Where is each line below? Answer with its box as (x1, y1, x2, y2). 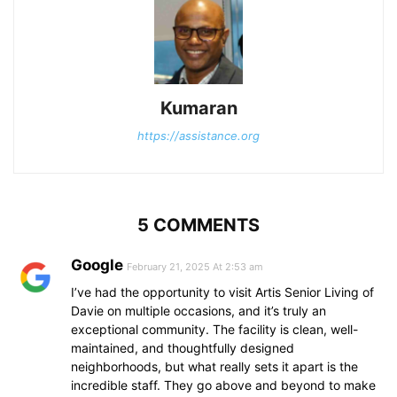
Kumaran (160, 97, 237, 119)
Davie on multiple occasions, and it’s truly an (71, 302, 326, 318)
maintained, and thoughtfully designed (71, 339, 294, 355)
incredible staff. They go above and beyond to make (71, 377, 376, 393)
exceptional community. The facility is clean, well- (71, 321, 358, 337)
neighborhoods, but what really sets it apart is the (71, 358, 358, 374)
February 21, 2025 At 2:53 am (127, 260, 263, 273)
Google (71, 255, 123, 274)
